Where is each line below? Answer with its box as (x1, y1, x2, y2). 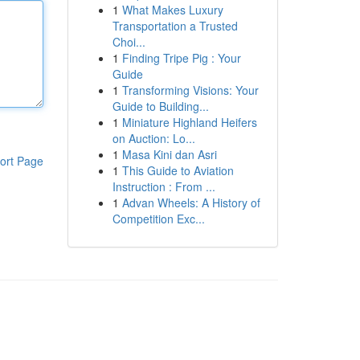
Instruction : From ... (112, 178, 215, 194)
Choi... (112, 34, 145, 50)
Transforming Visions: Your (121, 82, 259, 98)
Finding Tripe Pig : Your (121, 50, 241, 66)
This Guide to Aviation (121, 162, 234, 178)
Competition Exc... (112, 211, 205, 227)
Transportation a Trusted (112, 18, 238, 34)
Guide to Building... (112, 98, 209, 114)
